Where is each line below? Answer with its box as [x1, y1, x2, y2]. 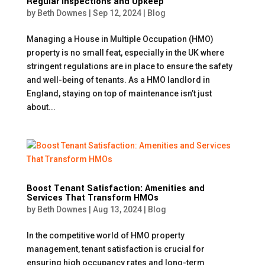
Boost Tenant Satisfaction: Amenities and [26, 182, 205, 195]
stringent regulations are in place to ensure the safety [26, 62, 232, 71]
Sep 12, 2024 [92, 8, 141, 18]
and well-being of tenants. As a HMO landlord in [26, 75, 210, 85]
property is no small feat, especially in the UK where [26, 48, 224, 57]
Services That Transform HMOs [26, 192, 159, 204]
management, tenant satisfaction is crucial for [26, 244, 205, 254]
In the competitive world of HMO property [26, 231, 185, 240]
